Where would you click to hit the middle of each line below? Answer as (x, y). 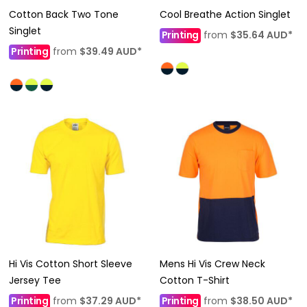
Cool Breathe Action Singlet (225, 14)
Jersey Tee (35, 280)
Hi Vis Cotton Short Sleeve (71, 263)
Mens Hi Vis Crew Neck (212, 263)
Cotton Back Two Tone (64, 14)
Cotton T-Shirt (194, 280)
